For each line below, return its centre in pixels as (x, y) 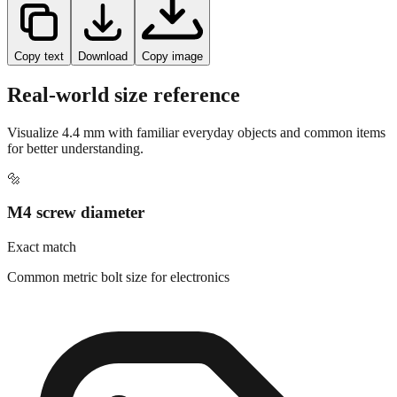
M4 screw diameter (76, 244)
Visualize (35, 163)
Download (103, 87)
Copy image (172, 87)
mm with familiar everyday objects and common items (233, 163)
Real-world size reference (124, 125)
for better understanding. (75, 179)
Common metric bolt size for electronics (118, 308)
